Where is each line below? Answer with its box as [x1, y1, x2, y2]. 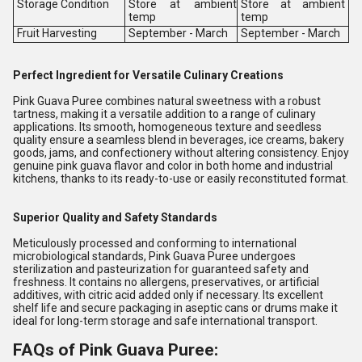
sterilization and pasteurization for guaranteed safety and [13, 263, 309, 276]
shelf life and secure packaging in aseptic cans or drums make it [13, 301, 338, 314]
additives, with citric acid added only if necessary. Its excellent [13, 288, 323, 301]
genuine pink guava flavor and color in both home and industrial [13, 159, 333, 172]
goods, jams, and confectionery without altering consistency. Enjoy [13, 146, 349, 159]
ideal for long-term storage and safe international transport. [13, 314, 318, 327]
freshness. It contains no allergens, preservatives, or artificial [13, 276, 319, 288]
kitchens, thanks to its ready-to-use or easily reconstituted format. [13, 172, 348, 185]
